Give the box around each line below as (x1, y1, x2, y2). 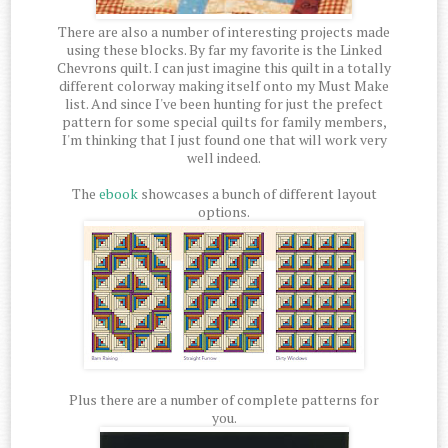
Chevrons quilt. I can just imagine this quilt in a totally (57, 57, 391, 77)
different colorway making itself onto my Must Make (59, 75, 389, 95)
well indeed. (187, 147, 261, 167)
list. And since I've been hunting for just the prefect (65, 93, 383, 113)
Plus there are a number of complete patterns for (69, 389, 379, 409)
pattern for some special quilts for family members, (61, 111, 387, 131)
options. (198, 201, 250, 221)
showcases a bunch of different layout (137, 183, 377, 203)
